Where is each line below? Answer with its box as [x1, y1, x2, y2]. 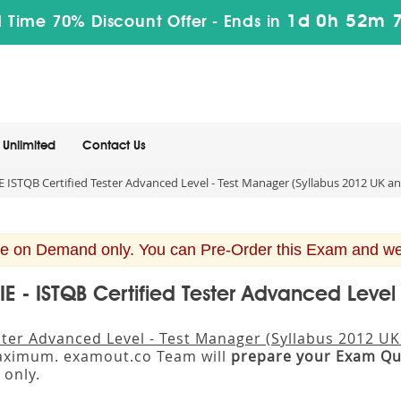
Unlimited [3, 140, 55, 152]
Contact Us [82, 140, 146, 152]
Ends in [218, 14, 287, 30]
